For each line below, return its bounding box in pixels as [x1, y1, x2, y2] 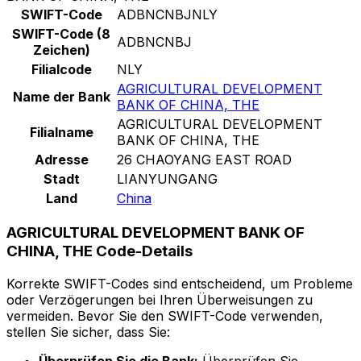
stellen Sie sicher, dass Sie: [6, 324, 170, 341]
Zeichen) [32, 41, 90, 58]
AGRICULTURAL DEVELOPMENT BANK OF [6, 223, 305, 243]
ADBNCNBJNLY [117, 6, 218, 23]
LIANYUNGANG [117, 170, 218, 187]
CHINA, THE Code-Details [6, 242, 193, 261]
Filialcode [31, 60, 92, 77]
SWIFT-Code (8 [12, 25, 110, 42]
